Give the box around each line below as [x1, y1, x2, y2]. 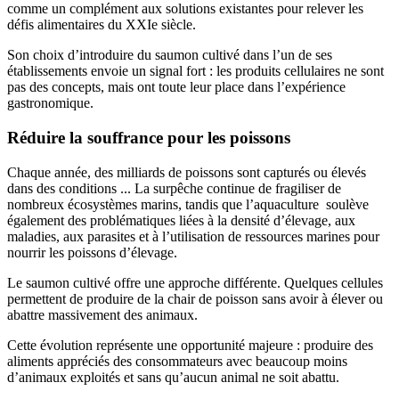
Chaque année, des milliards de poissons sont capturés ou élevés [7, 164, 366, 180]
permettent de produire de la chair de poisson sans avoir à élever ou [7, 290, 383, 306]
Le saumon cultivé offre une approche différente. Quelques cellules [7, 274, 383, 290]
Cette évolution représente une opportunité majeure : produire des [7, 337, 373, 353]
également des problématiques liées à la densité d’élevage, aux [7, 212, 355, 228]
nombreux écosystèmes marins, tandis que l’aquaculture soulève [7, 196, 369, 212]
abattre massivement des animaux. [7, 306, 198, 322]
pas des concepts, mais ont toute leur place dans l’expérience [7, 79, 346, 95]
